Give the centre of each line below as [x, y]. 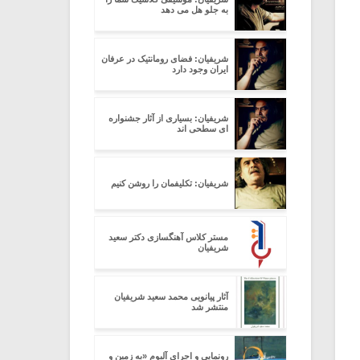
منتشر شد [210, 307]
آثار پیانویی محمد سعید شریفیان [171, 297]
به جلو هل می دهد [194, 10]
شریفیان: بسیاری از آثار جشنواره [168, 118]
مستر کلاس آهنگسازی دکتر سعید [168, 237]
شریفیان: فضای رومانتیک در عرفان [165, 59]
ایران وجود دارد [200, 69]
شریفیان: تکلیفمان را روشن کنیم [170, 183]
